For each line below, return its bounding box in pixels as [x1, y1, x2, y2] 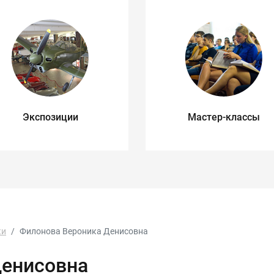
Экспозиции [22, 111, 78, 123]
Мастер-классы [187, 111, 260, 123]
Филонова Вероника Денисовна [20, 226, 148, 236]
